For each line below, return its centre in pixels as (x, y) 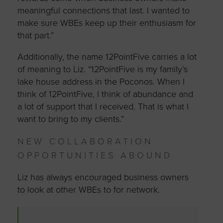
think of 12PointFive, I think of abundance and (105, 94)
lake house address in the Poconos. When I (101, 81)
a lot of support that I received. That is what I (103, 106)
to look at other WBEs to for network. (88, 189)
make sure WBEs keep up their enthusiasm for (107, 23)
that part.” (35, 35)
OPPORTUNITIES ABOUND (95, 155)
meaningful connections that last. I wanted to (103, 10)
